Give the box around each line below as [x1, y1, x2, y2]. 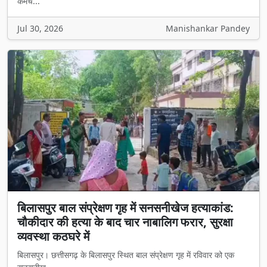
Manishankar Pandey [166, 22, 250, 34]
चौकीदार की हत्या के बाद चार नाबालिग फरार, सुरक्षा [17, 214, 233, 230]
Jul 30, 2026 [17, 22, 63, 34]
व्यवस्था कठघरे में [17, 228, 89, 244]
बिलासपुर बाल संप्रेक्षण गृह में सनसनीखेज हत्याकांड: [17, 200, 234, 216]
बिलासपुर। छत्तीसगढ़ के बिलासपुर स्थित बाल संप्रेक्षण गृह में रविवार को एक [17, 249, 234, 260]
